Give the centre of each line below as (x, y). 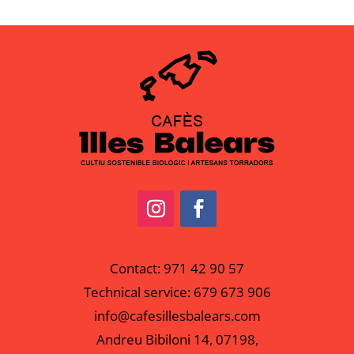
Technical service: (138, 292)
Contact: (137, 269)
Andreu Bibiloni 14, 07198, (177, 340)
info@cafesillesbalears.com (177, 316)
